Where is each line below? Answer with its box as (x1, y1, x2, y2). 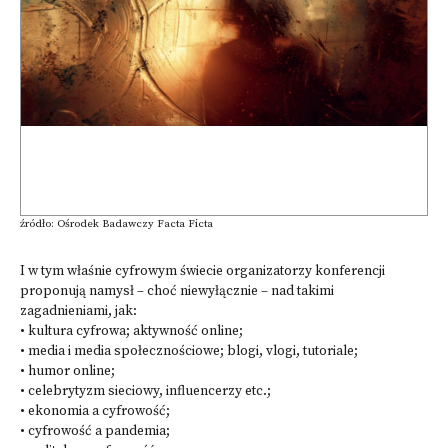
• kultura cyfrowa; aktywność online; (20, 323, 243, 340)
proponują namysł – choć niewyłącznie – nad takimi (20, 283, 334, 300)
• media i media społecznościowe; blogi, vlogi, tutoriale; (20, 343, 358, 360)
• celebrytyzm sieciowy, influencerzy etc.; (20, 383, 271, 400)
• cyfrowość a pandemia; (20, 423, 170, 440)
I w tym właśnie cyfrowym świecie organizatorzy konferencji (20, 263, 385, 280)
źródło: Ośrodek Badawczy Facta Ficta (20, 217, 213, 231)
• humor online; (20, 363, 115, 380)
